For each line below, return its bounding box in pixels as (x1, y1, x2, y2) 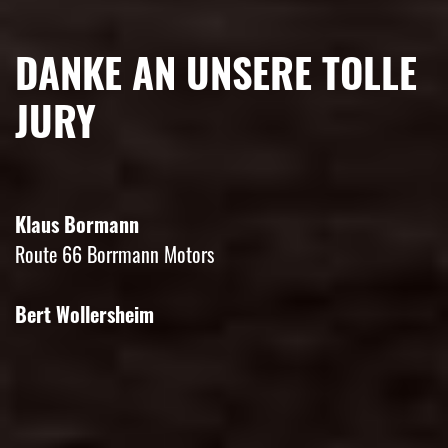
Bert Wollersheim (15, 298, 154, 329)
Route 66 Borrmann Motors (15, 238, 214, 269)
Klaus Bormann (15, 208, 139, 239)
